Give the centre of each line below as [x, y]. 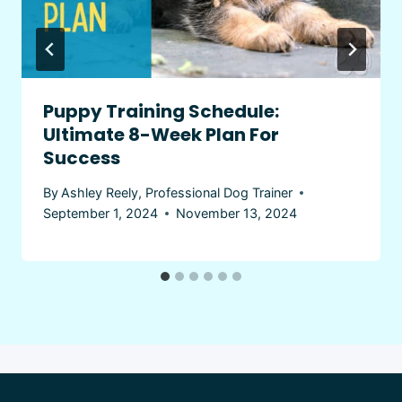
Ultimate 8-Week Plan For [161, 134]
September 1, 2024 [100, 214]
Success [82, 157]
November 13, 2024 [236, 214]
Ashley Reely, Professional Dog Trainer [177, 193]
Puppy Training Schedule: [161, 111]
